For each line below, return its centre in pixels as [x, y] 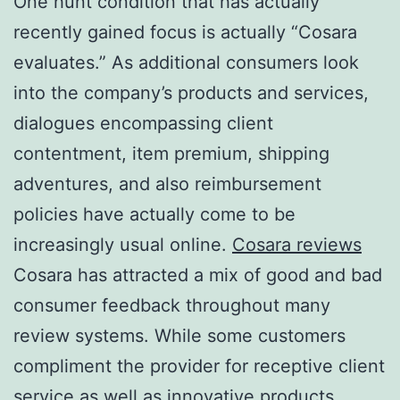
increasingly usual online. [123, 244]
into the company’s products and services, [191, 92]
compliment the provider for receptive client [199, 366]
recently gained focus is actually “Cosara [185, 32]
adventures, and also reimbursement [167, 183]
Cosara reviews [297, 244]
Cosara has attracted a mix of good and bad [198, 275]
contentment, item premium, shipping [171, 153]
